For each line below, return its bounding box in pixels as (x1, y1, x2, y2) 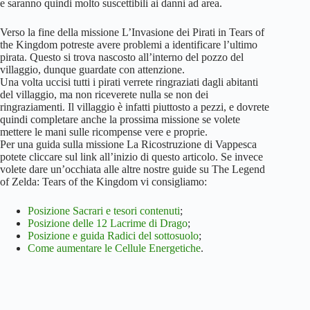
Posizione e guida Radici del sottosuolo (28, 230, 199, 241)
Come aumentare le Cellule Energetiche (28, 242, 201, 254)
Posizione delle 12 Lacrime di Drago (28, 217, 188, 229)
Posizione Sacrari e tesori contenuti (28, 205, 180, 217)
